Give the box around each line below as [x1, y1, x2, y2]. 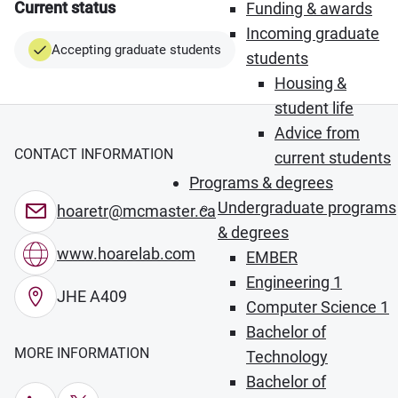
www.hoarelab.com [57, 244, 195, 263]
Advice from [275, 123, 360, 142]
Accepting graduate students [52, 42, 221, 58]
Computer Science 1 [246, 298, 389, 316]
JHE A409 [57, 287, 127, 306]
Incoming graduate [246, 24, 379, 43]
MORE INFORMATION [14, 345, 149, 362]
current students [275, 148, 391, 167]
